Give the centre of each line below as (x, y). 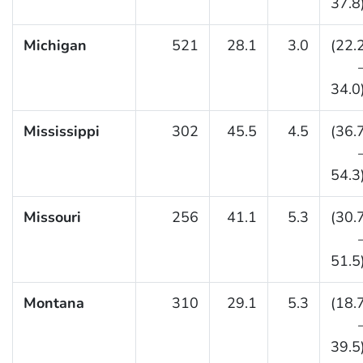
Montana (53, 303)
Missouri (52, 218)
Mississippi (61, 132)
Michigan (55, 46)
